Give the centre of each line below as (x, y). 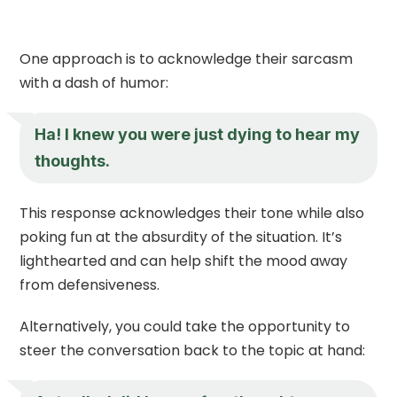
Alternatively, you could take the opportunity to (185, 326)
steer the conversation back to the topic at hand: (193, 350)
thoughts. (73, 160)
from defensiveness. (90, 284)
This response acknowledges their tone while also (192, 213)
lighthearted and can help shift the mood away (184, 261)
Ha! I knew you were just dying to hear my (198, 134)
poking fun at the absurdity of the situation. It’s (181, 237)
